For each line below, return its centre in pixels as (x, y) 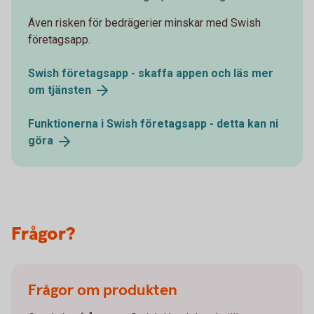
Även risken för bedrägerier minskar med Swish (144, 22)
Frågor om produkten (103, 291)
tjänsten (69, 90)
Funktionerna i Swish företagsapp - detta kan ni (153, 124)
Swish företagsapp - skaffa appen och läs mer (151, 73)
